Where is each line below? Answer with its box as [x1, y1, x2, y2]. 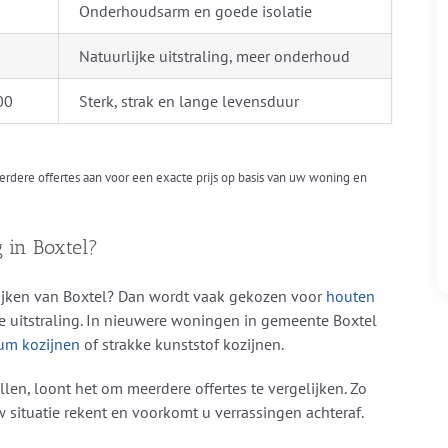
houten [325, 286, 375, 307]
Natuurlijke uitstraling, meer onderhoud [78, 46, 350, 67]
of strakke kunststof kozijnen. [79, 334, 284, 355]
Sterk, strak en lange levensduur [78, 91, 299, 112]
